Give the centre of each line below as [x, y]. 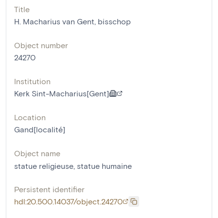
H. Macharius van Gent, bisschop [73, 21]
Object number [41, 45]
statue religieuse [44, 166]
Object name [37, 153]
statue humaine [104, 166]
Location [30, 117]
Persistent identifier [49, 189]
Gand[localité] [40, 129]
